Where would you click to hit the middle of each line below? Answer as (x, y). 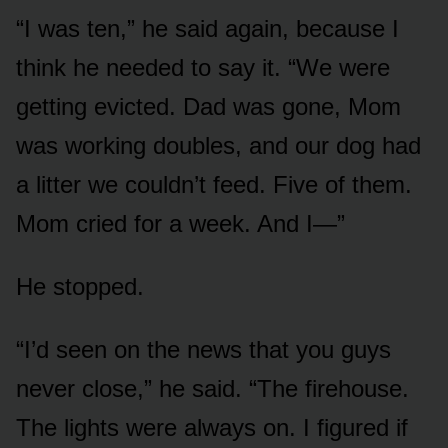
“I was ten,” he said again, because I (207, 29)
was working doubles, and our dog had (218, 146)
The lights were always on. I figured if (212, 428)
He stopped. (80, 287)
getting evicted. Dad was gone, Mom (208, 107)
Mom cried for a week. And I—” (180, 224)
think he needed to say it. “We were (203, 68)
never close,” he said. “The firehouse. (212, 389)
